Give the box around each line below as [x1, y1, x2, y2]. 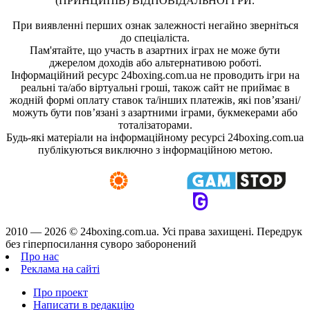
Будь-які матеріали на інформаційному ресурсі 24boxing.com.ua [6, 131, 304, 143]
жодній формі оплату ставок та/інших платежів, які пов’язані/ [10, 93, 300, 106]
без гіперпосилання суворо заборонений [6, 237, 197, 250]
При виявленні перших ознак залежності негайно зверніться [12, 19, 298, 31]
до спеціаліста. [120, 31, 190, 44]
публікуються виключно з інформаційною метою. [37, 143, 273, 156]
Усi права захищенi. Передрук [162, 225, 302, 237]
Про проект [33, 286, 88, 298]
